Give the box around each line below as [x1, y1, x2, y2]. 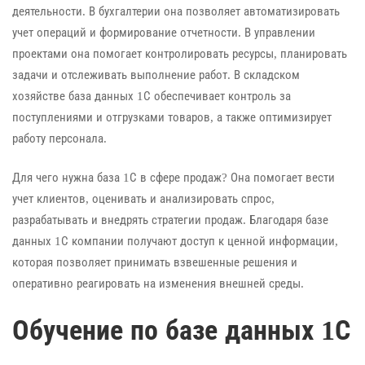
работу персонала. [12, 131, 107, 145]
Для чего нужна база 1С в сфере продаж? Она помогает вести [12, 171, 335, 185]
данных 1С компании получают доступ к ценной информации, [12, 235, 338, 248]
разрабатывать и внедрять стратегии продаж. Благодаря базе [12, 213, 328, 227]
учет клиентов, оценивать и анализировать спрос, [12, 192, 275, 206]
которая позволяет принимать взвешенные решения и [12, 256, 297, 270]
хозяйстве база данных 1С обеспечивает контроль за [12, 89, 291, 103]
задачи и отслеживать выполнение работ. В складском [12, 68, 300, 81]
